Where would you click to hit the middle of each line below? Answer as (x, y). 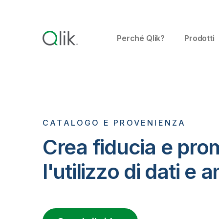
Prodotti (199, 38)
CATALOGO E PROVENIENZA (114, 123)
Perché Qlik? (141, 38)
